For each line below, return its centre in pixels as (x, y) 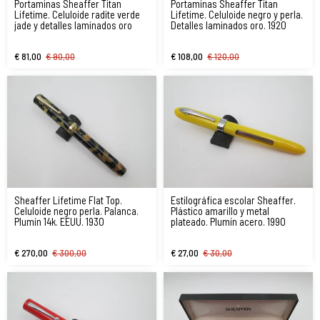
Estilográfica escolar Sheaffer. (233, 200)
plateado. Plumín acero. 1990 (228, 221)
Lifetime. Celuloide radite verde (77, 14)
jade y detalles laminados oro (73, 25)
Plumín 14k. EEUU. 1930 (59, 221)
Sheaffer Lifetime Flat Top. (68, 200)
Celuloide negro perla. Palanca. (76, 210)
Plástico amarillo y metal (220, 210)
